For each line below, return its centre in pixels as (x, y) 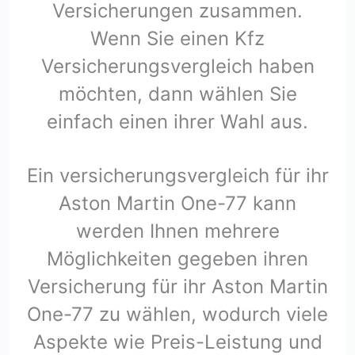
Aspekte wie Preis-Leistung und (177, 342)
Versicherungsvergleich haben (177, 67)
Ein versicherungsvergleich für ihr (177, 175)
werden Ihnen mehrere (177, 231)
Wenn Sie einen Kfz (177, 39)
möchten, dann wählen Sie (177, 94)
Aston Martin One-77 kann (177, 203)
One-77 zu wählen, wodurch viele (177, 314)
